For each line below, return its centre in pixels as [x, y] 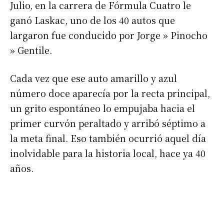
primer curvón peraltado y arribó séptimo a [108, 123]
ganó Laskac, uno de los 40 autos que [92, 20]
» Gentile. [31, 50]
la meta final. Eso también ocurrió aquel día [108, 138]
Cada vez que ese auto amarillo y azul [93, 78]
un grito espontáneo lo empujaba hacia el [102, 108]
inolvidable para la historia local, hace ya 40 [108, 153]
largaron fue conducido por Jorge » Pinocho [109, 35]
